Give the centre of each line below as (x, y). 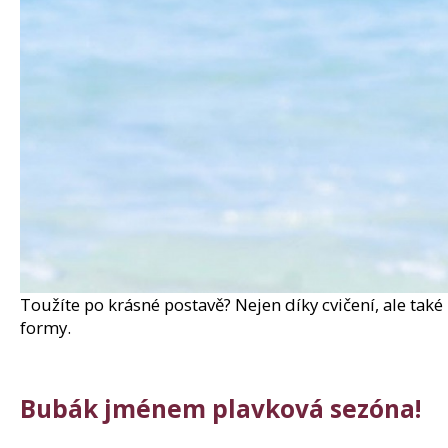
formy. (47, 327)
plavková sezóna (313, 409)
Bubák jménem (116, 409)
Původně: (144, 38)
